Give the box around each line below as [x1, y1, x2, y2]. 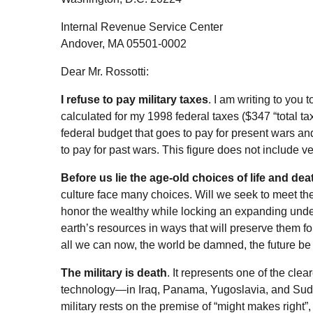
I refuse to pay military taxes [61, 93, 208, 105]
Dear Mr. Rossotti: [61, 65, 149, 78]
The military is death [61, 266, 167, 279]
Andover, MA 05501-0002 [61, 37, 187, 50]
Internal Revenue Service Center [61, 20, 223, 33]
